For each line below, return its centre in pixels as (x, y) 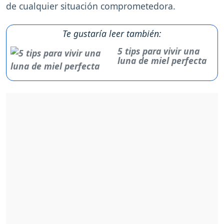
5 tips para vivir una (158, 51)
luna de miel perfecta (162, 61)
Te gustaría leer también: (112, 34)
